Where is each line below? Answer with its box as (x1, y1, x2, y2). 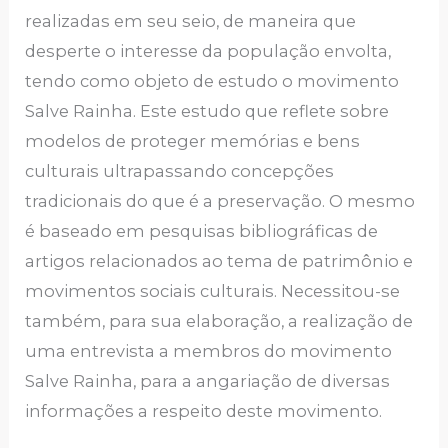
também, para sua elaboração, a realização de (25, 310, 414, 331)
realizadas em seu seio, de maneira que (25, 10, 357, 31)
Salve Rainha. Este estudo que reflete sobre (25, 100, 390, 121)
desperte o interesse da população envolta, (25, 40, 392, 61)
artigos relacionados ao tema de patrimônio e (25, 250, 414, 271)
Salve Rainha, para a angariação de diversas (25, 370, 391, 391)
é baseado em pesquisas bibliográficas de (25, 220, 379, 241)
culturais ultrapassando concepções (25, 160, 335, 181)
